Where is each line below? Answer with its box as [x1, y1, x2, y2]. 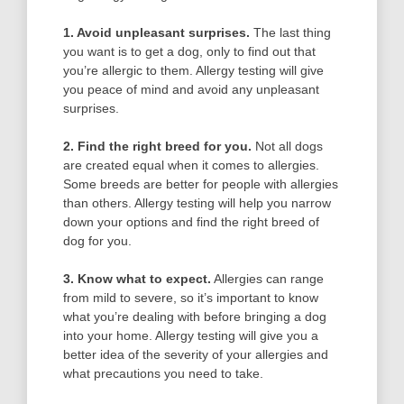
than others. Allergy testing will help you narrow [63, 196, 331, 211]
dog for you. [63, 234, 132, 249]
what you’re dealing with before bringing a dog [63, 309, 326, 325]
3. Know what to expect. [63, 271, 211, 287]
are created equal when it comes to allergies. [63, 158, 319, 173]
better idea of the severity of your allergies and [63, 347, 328, 363]
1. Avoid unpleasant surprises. [63, 25, 250, 41]
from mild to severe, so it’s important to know [63, 290, 318, 306]
